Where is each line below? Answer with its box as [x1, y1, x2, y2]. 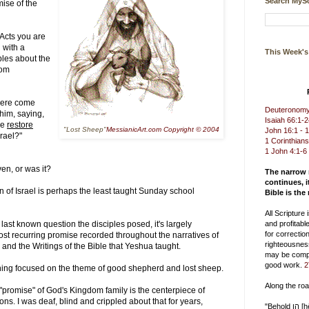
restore [7, 119, 33, 130]
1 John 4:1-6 [265, 147, 307, 155]
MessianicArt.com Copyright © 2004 [106, 125, 219, 133]
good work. [265, 261, 304, 269]
